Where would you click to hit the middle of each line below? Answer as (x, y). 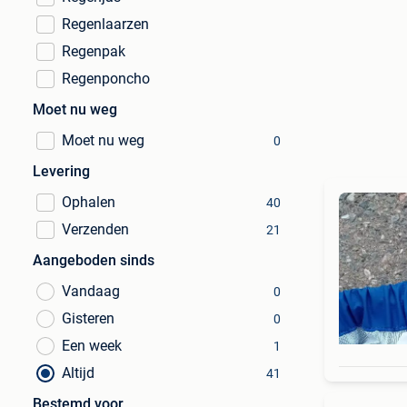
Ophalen (89, 202)
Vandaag (91, 291)
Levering (61, 171)
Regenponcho (106, 79)
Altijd (78, 373)
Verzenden (95, 229)
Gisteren (88, 318)
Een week (92, 346)
